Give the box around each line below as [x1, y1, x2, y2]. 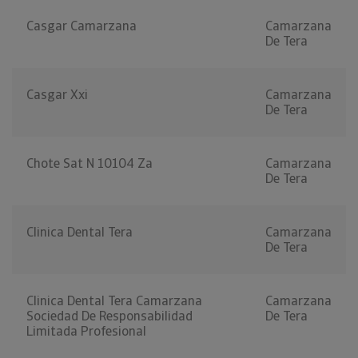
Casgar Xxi [26, 86, 88, 104]
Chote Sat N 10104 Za [26, 155, 153, 173]
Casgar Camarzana [26, 18, 137, 35]
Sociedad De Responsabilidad [26, 308, 193, 325]
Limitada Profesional [26, 323, 146, 340]
